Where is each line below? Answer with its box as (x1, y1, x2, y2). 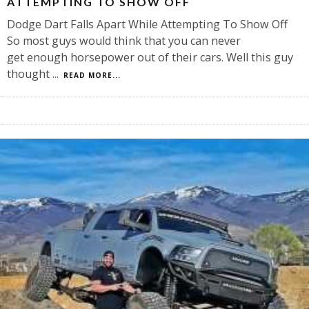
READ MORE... (63, 70, 121, 81)
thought (7, 66, 52, 82)
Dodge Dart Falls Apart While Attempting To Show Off (7, 17, 288, 32)
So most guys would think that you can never (7, 33, 241, 49)
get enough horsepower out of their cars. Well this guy (7, 50, 293, 66)
